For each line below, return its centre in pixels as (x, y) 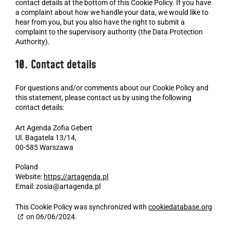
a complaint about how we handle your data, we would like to (112, 12)
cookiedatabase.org (180, 207)
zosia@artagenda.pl (69, 186)
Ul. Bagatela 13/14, (46, 138)
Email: (26, 186)
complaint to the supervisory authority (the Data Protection (109, 32)
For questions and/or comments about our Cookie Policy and (112, 88)
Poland (27, 167)
